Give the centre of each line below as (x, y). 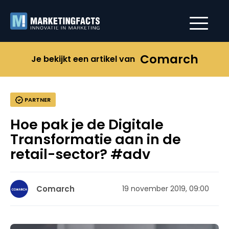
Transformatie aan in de (96, 139)
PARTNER (37, 100)
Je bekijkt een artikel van (83, 59)
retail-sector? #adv (80, 154)
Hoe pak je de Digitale (87, 124)
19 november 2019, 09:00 (166, 189)
